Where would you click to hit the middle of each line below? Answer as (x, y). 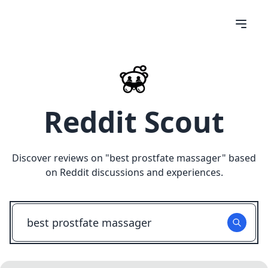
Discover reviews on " (61, 158)
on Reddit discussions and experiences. (134, 172)
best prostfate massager (166, 158)
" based (239, 158)
